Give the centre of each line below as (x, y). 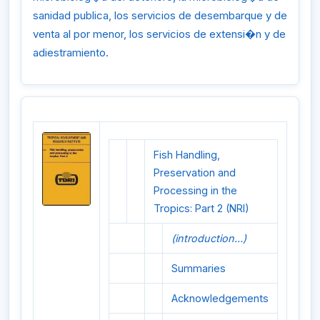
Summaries (199, 269)
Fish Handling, (187, 155)
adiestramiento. (71, 52)
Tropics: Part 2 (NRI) (201, 209)
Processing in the (195, 191)
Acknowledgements (220, 299)
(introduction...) (209, 239)
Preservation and (195, 173)
